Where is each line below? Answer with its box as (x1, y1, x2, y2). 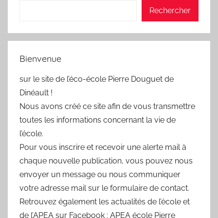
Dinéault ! (19, 88, 53, 98)
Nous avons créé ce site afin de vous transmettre (19, 102, 195, 111)
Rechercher (149, 6, 191, 16)
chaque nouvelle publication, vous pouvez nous (19, 156, 193, 166)
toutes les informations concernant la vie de (19, 115, 176, 125)
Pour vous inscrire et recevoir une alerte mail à (19, 143, 186, 152)
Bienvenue (19, 53, 61, 65)
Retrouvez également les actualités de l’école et (19, 197, 190, 207)
